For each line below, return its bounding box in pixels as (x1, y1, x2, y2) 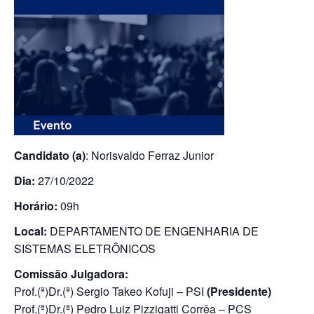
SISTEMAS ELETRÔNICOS (14, 240, 156, 257)
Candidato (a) (14, 147, 86, 163)
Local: (14, 223, 47, 239)
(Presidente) (207, 283, 271, 299)
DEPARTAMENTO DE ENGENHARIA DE (47, 223, 259, 239)
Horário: (14, 198, 57, 214)
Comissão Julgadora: (14, 266, 128, 282)
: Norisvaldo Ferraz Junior (86, 147, 214, 163)
